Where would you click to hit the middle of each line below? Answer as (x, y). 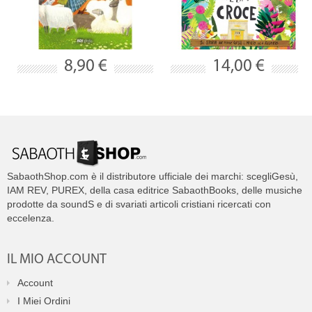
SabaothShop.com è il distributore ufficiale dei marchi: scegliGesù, (153, 176)
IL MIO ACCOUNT (57, 260)
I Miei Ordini (44, 301)
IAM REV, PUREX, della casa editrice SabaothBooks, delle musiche (155, 190)
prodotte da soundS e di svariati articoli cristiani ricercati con (139, 204)
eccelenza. (31, 218)
